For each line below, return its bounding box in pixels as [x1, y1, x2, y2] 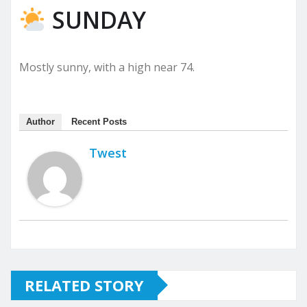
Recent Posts [71, 116, 127, 127]
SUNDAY [45, 3, 146, 36]
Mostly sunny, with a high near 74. [19, 59, 195, 75]
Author [26, 116, 55, 127]
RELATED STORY [25, 274, 144, 295]
